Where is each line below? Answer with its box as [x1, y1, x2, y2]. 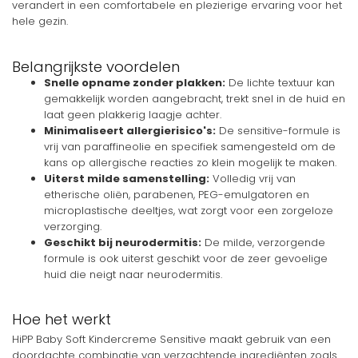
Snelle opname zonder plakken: [44, 74, 225, 90]
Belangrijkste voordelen [12, 56, 180, 77]
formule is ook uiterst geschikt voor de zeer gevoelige [44, 250, 328, 266]
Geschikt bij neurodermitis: [44, 234, 201, 250]
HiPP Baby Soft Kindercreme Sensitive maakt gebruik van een [12, 332, 331, 348]
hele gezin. [12, 14, 68, 29]
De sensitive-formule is [216, 122, 340, 138]
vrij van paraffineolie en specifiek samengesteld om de [44, 138, 336, 154]
